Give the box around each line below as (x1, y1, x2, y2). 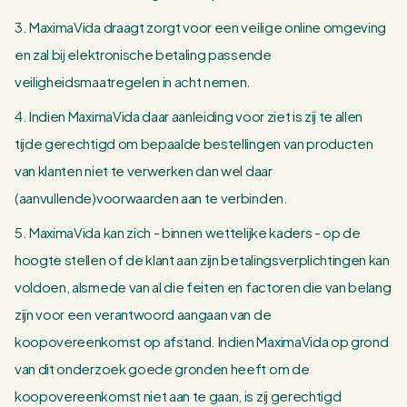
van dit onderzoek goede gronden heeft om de (15, 360, 310, 377)
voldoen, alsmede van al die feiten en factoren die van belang (15, 278, 392, 295)
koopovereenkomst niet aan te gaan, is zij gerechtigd (15, 387, 342, 404)
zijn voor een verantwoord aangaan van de (15, 305, 272, 323)
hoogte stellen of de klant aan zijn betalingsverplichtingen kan (15, 251, 390, 268)
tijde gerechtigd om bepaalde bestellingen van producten (15, 134, 373, 152)
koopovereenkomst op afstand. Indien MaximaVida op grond (15, 333, 389, 350)
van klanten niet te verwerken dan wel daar (15, 162, 273, 179)
